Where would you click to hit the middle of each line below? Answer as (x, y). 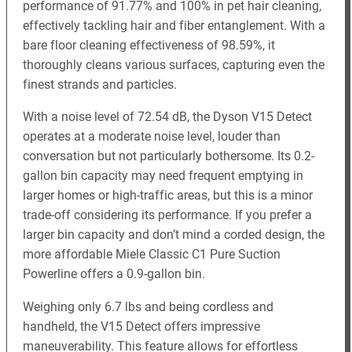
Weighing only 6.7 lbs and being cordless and (148, 306)
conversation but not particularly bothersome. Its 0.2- (169, 156)
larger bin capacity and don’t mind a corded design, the (174, 235)
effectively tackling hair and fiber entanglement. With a (174, 26)
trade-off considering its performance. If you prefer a (168, 215)
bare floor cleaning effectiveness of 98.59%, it (149, 46)
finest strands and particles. (100, 85)
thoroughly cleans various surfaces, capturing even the (174, 65)
